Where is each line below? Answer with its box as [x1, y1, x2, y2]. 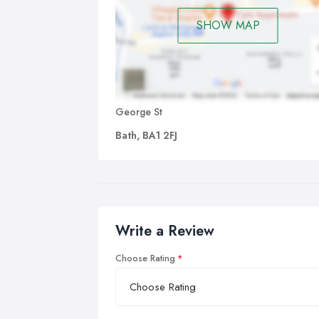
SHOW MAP [196, 17, 260, 34]
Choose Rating [115, 251, 175, 265]
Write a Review [115, 220, 214, 241]
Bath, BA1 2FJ [115, 127, 177, 142]
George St [115, 104, 162, 119]
